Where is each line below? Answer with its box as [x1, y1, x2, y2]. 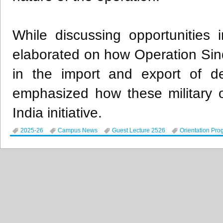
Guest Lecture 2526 [112, 127, 165, 134]
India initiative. [12, 105, 102, 120]
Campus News [58, 127, 98, 134]
